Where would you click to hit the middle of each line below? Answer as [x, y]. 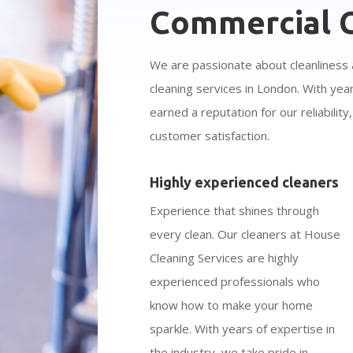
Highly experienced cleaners [245, 182]
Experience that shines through [235, 210]
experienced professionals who [235, 281]
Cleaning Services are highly [225, 257]
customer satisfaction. [210, 136]
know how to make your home [232, 305]
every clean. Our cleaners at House [245, 234]
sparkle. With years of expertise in [243, 328]
